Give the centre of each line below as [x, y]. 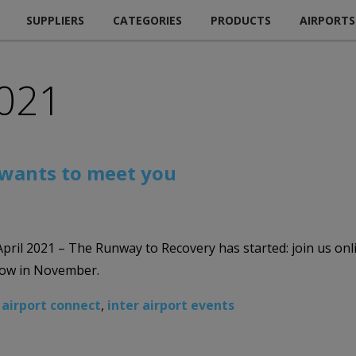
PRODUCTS [241, 20]
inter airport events [171, 305]
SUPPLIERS [55, 20]
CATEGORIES [147, 20]
